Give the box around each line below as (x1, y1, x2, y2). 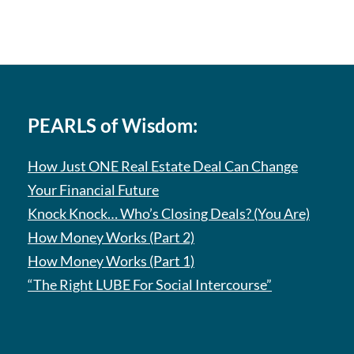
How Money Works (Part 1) (28, 252, 194, 269)
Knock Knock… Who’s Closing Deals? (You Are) (28, 205, 310, 222)
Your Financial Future (28, 181, 159, 198)
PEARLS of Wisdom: (28, 114, 198, 137)
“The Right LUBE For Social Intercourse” (28, 276, 272, 293)
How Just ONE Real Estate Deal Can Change (28, 157, 298, 175)
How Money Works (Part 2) (28, 228, 194, 246)
